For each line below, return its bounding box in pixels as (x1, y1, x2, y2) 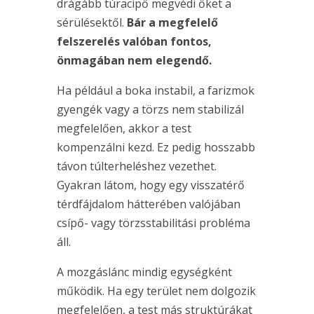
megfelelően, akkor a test (56, 121, 191, 137)
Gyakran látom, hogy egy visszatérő (56, 177, 245, 193)
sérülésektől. (56, 15, 127, 31)
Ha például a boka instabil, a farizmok (56, 83, 254, 99)
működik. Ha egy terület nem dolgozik (56, 283, 256, 299)
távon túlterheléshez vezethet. (56, 158, 217, 175)
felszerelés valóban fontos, (56, 34, 212, 50)
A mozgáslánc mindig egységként (56, 264, 232, 280)
